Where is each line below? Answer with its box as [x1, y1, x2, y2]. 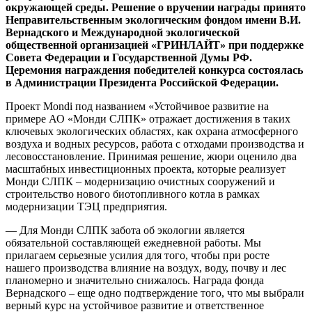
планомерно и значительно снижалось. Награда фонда [6, 274, 264, 286]
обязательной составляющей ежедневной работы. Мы [6, 236, 261, 249]
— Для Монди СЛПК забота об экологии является [6, 224, 244, 236]
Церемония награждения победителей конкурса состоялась [6, 63, 303, 76]
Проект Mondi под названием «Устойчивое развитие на [6, 100, 269, 112]
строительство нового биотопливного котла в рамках [6, 187, 260, 200]
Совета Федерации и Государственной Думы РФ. [6, 51, 252, 63]
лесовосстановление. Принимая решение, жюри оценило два [6, 150, 297, 162]
